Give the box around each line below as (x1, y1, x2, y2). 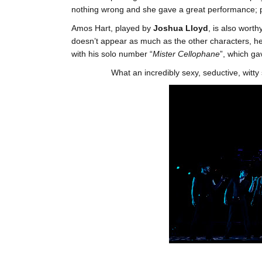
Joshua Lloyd (153, 23, 208, 33)
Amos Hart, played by (71, 23, 153, 33)
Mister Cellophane (153, 49, 220, 59)
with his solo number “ (71, 49, 153, 59)
